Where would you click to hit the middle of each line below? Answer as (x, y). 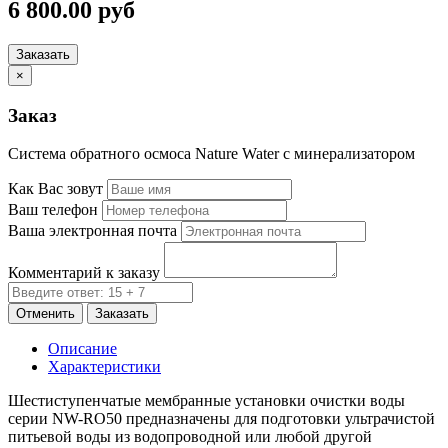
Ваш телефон (53, 210)
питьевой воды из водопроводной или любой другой (190, 437)
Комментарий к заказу (84, 273)
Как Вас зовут (55, 189)
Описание (82, 349)
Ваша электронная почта (92, 231)
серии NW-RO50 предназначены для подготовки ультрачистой (221, 419)
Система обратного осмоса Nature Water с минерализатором (211, 154)
